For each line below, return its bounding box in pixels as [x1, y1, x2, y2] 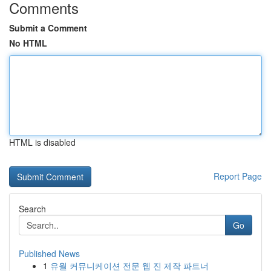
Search [19, 203, 46, 215]
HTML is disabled [9, 136, 76, 148]
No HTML [9, 37, 47, 49]
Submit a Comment [9, 22, 87, 34]
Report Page [214, 170, 262, 182]
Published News [19, 247, 80, 260]
